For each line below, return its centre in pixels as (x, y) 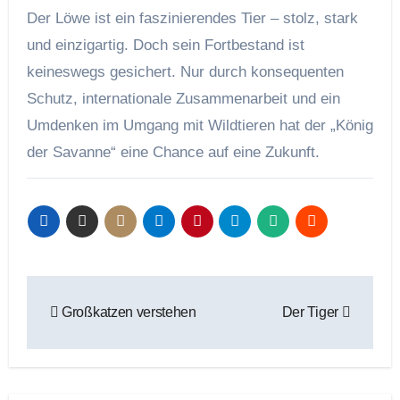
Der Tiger (312, 312)
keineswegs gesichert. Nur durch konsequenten (185, 72)
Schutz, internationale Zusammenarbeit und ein (183, 99)
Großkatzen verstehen (127, 312)
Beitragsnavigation (156, 293)
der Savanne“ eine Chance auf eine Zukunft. (173, 153)
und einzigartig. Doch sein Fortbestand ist (165, 46)
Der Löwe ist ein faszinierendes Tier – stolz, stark (192, 19)
